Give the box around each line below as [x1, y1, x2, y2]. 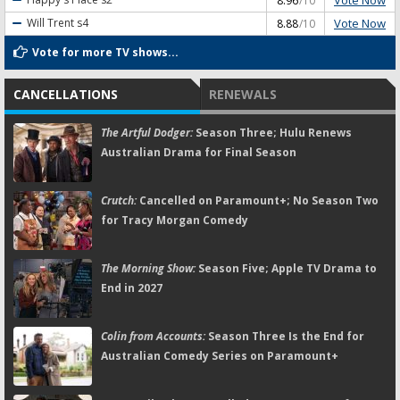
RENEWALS [209, 85, 277, 103]
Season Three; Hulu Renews [193, 124, 352, 140]
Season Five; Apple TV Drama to [196, 260, 377, 276]
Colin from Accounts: [101, 328, 205, 344]
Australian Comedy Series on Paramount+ [101, 347, 338, 363]
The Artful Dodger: [101, 124, 193, 140]
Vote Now [334, 14, 386, 31]
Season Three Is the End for [205, 328, 364, 344]
